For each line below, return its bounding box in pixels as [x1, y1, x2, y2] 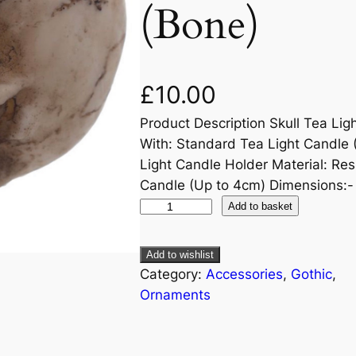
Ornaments [140, 287, 211, 304]
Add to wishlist [146, 249, 214, 261]
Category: [140, 266, 206, 283]
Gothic [291, 266, 332, 283]
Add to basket [227, 199, 292, 212]
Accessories [206, 266, 283, 283]
